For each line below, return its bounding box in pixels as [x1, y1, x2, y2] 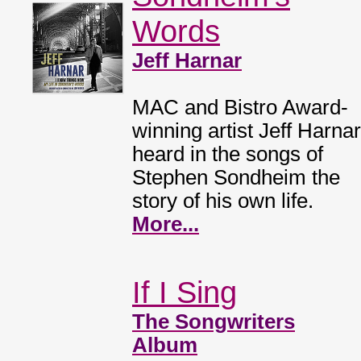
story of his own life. [132, 189, 313, 212]
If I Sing [132, 275, 237, 309]
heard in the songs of [132, 143, 323, 165]
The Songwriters [132, 310, 295, 333]
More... [132, 213, 199, 235]
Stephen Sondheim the [132, 166, 340, 189]
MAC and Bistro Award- [132, 96, 348, 118]
